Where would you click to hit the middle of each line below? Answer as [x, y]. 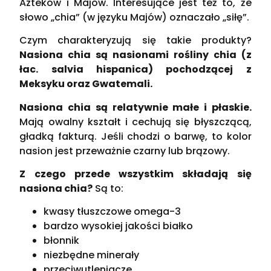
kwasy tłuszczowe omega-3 [113, 212]
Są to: [108, 189]
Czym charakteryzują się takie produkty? [135, 41]
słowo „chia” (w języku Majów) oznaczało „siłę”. [135, 17]
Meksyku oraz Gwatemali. [86, 84]
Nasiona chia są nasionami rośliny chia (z [135, 55]
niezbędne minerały [92, 255]
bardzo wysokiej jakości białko [119, 226]
